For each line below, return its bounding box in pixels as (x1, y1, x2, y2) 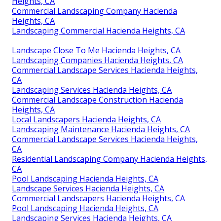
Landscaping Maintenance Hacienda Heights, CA (12, 124, 190, 135)
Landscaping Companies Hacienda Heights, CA (12, 55, 183, 66)
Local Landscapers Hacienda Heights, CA (12, 114, 161, 125)
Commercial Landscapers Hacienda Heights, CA (12, 193, 185, 204)
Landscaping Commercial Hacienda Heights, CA (12, 25, 185, 37)
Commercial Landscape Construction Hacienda (12, 94, 183, 106)
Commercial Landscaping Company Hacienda (12, 5, 177, 17)
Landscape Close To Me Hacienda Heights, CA (12, 45, 181, 56)
